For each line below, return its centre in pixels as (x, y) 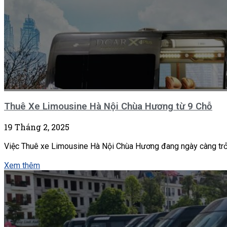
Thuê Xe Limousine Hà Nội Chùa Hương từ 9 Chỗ (108, 106)
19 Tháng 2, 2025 (37, 127)
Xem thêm (22, 165)
